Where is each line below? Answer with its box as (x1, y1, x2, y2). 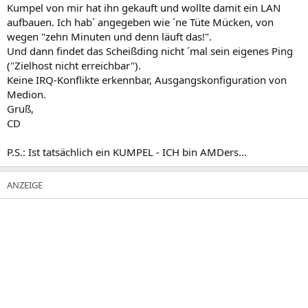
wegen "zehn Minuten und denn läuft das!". (7, 29, 212, 43)
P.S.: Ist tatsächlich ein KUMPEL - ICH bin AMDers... (7, 144, 247, 159)
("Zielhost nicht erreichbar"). (7, 58, 141, 72)
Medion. (7, 87, 46, 101)
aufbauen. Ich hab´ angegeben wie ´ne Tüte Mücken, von (7, 14, 274, 29)
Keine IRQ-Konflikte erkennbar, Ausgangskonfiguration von (7, 72, 287, 87)
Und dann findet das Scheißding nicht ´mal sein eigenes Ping (7, 43, 293, 58)
